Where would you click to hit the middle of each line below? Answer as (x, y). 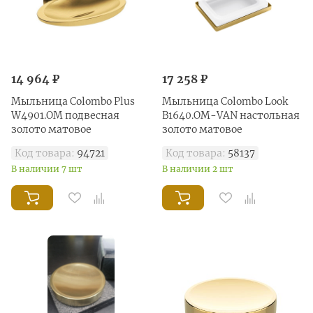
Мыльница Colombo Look (225, 101)
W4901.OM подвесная (65, 115)
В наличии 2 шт (198, 168)
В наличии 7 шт (47, 168)
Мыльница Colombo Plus (73, 101)
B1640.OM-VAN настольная (231, 115)
